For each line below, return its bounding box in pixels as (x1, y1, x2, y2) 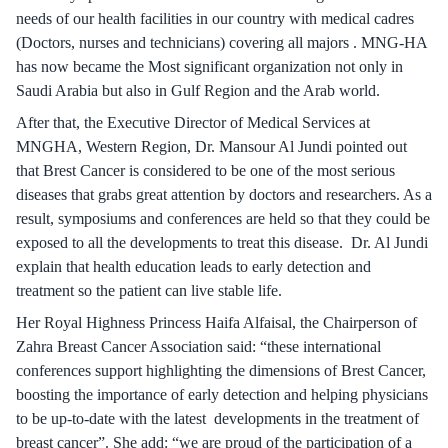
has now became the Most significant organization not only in (16, 58, 403, 75)
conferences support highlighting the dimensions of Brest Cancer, (16, 362, 426, 379)
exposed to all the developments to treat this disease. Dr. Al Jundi (16, 234, 428, 251)
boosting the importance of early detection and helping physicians (16, 386, 428, 403)
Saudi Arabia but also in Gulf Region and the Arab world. (16, 82, 380, 99)
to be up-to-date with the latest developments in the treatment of (16, 410, 419, 427)
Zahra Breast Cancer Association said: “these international (16, 338, 381, 355)
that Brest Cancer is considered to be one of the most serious (16, 162, 395, 179)
